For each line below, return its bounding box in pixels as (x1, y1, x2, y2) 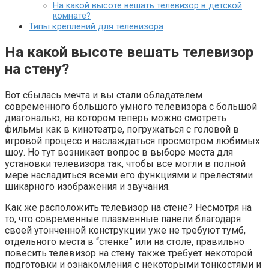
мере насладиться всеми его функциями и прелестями (5, 169, 253, 181)
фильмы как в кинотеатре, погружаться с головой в (5, 124, 239, 135)
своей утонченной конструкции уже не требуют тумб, (5, 225, 246, 236)
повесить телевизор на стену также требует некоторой (5, 247, 252, 259)
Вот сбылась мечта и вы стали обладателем (5, 89, 202, 101)
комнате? (53, 11, 91, 22)
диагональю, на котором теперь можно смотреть (5, 112, 226, 124)
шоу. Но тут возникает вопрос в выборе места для (5, 147, 233, 158)
